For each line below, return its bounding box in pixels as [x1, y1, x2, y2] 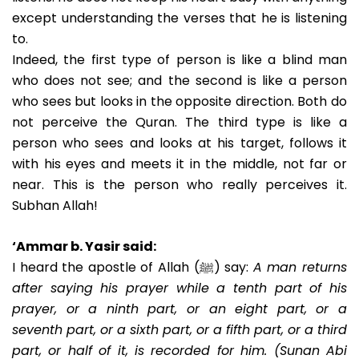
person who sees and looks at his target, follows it [12, 134, 347, 153]
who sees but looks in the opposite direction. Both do [12, 92, 347, 111]
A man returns [252, 258, 348, 277]
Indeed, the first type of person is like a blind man [12, 50, 347, 70]
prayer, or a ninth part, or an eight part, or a [12, 300, 347, 319]
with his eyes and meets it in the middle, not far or [12, 155, 347, 174]
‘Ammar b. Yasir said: [12, 237, 156, 256]
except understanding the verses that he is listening [12, 9, 347, 28]
